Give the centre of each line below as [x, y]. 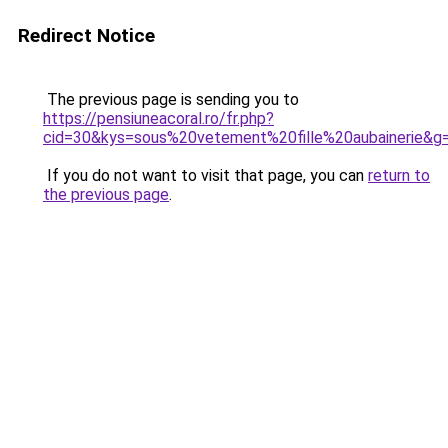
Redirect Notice [86, 35]
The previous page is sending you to [171, 99]
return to [399, 175]
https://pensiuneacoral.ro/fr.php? [158, 118]
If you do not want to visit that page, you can [205, 175]
